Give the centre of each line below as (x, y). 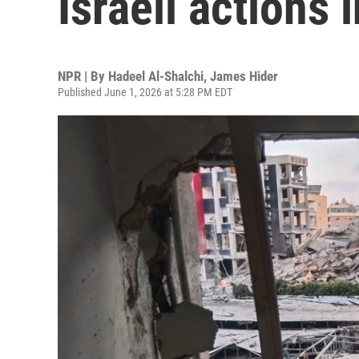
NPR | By (83, 76)
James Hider (244, 76)
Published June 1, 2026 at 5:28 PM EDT (145, 92)
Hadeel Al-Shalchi (156, 76)
